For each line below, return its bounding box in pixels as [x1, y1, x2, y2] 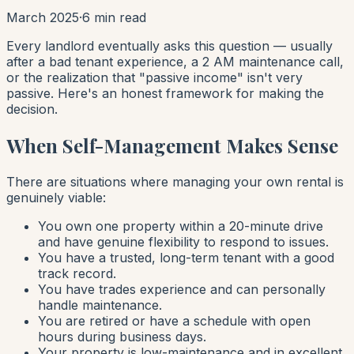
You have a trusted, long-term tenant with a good [38, 249, 334, 265]
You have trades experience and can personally [38, 281, 326, 297]
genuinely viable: [6, 189, 106, 205]
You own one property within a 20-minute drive [38, 217, 323, 234]
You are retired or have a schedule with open [38, 312, 311, 329]
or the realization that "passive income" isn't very [6, 69, 303, 85]
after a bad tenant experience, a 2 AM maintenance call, [6, 53, 344, 70]
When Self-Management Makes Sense [6, 132, 338, 158]
